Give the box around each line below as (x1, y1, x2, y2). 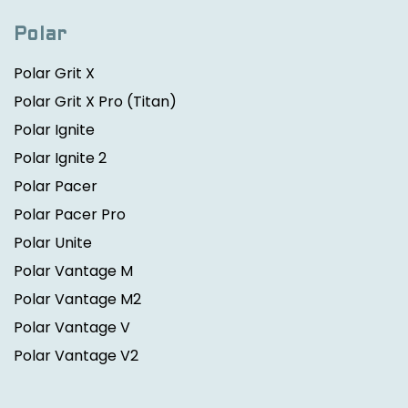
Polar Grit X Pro (14, 91, 123, 112)
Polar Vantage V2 (14, 345, 138, 366)
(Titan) (123, 91, 177, 112)
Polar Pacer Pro (14, 204, 126, 225)
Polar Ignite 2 (14, 148, 107, 168)
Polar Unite (14, 232, 92, 253)
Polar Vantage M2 (14, 289, 141, 310)
